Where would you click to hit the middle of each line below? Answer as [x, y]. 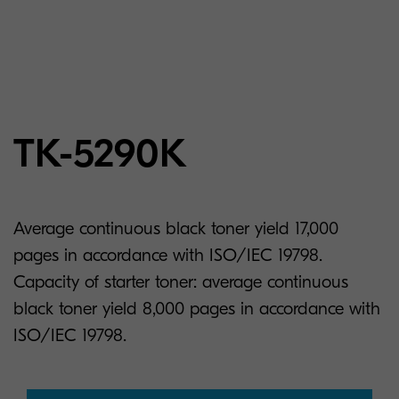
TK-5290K [100, 154]
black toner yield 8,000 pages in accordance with [197, 309]
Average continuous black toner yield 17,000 [176, 228]
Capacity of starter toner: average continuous [181, 282]
